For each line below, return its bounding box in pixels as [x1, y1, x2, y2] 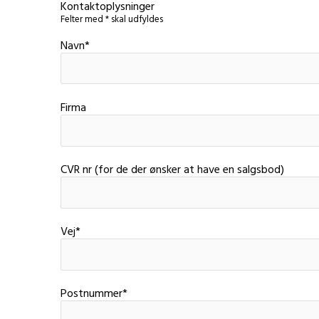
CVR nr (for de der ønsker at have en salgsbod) [61, 161, 284, 180]
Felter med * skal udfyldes [61, 12, 163, 28]
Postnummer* [61, 285, 127, 304]
